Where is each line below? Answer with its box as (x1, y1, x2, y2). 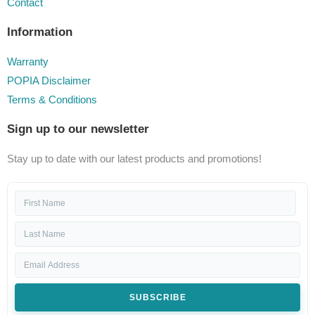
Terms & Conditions (7, 93, 97, 105)
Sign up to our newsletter (7, 122, 149, 136)
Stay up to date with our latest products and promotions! (7, 152, 262, 165)
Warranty (7, 55, 49, 67)
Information (7, 25, 72, 39)
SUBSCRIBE (129, 292, 186, 302)
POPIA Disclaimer (7, 74, 91, 86)
